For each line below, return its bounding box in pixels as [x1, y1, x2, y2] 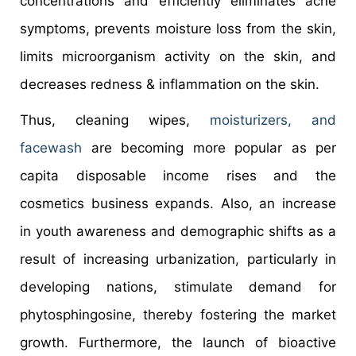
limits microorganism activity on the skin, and [20, 48, 336, 64]
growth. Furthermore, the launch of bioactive [20, 334, 336, 350]
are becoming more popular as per [82, 139, 336, 156]
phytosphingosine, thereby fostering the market [20, 306, 336, 323]
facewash [20, 139, 82, 156]
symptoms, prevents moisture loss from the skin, [20, 20, 336, 37]
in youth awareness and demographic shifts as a [20, 222, 336, 239]
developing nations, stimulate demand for [20, 278, 336, 295]
